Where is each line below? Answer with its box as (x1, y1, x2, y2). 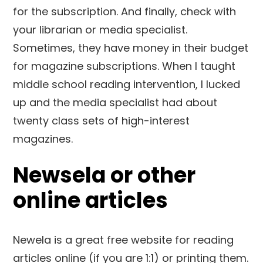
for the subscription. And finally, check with (13, 4, 237, 19)
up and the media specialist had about (13, 95, 218, 110)
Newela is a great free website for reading (13, 232, 234, 248)
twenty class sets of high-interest (13, 113, 190, 129)
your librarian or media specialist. (13, 22, 188, 38)
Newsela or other (13, 160, 196, 191)
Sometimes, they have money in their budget (13, 41, 249, 56)
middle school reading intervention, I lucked (13, 77, 241, 92)
